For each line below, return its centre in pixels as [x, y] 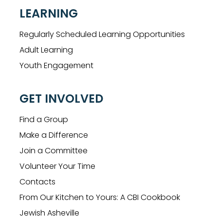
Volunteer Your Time [57, 166]
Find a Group [44, 120]
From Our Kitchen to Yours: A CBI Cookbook [100, 198]
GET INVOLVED [61, 99]
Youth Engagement [56, 66]
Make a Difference [54, 135]
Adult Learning [46, 50]
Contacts [37, 182]
